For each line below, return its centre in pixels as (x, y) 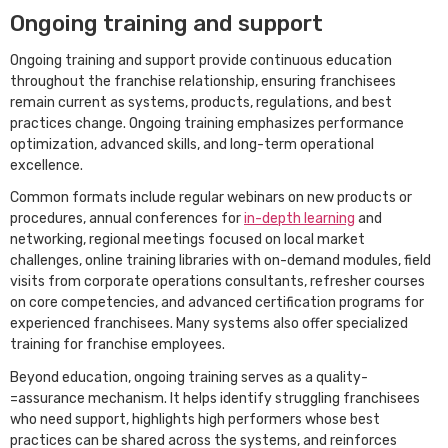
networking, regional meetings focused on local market (187, 240)
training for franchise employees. (119, 345)
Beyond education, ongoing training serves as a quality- (189, 377)
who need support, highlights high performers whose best (195, 419)
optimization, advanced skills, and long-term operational (192, 144)
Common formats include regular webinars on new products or (211, 198)
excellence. (46, 165)
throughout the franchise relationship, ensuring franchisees (203, 81)
